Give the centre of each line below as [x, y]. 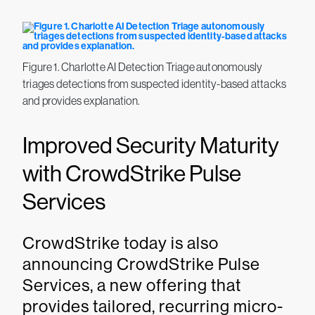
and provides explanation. [81, 101]
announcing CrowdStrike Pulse [141, 264]
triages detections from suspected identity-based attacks [155, 84]
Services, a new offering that [132, 285]
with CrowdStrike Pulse [132, 174]
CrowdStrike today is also [121, 243]
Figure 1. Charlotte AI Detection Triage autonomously [143, 67]
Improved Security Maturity [151, 146]
